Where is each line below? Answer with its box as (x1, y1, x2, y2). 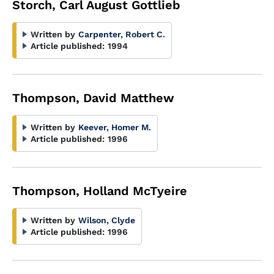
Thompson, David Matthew (12, 91, 174, 105)
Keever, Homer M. (78, 122, 151, 132)
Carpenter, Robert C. (78, 29, 165, 39)
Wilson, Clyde (78, 215, 135, 225)
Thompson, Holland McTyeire (12, 183, 187, 198)
